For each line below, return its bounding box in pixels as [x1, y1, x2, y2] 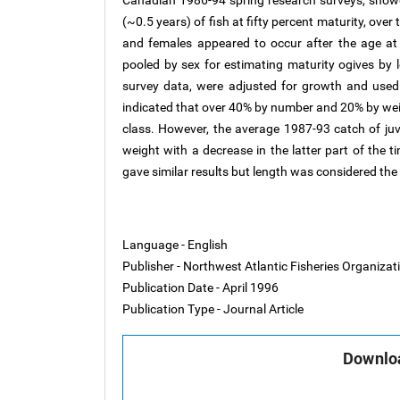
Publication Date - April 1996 [122, 280, 279, 295]
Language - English [122, 237, 228, 252]
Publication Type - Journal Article [122, 302, 304, 316]
